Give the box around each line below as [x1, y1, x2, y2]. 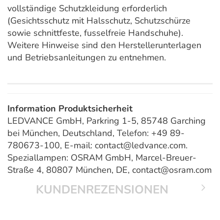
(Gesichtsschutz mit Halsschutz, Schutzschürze [7, 15, 191, 27]
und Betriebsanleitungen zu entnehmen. [7, 52, 166, 64]
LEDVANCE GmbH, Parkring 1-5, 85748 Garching [7, 115, 206, 127]
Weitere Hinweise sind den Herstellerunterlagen [7, 39, 201, 52]
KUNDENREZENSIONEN [35, 182, 168, 198]
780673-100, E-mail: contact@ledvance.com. [7, 139, 188, 152]
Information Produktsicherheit [7, 103, 133, 115]
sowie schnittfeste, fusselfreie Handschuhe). [7, 27, 183, 39]
